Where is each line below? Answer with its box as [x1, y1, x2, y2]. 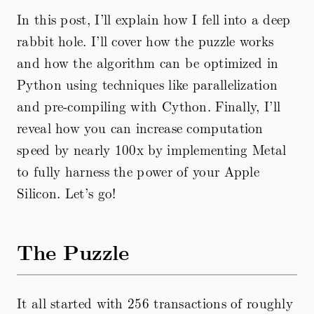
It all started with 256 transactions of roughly [17, 292, 294, 313]
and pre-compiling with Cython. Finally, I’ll [17, 96, 281, 116]
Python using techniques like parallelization [17, 74, 278, 95]
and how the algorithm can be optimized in [17, 53, 279, 73]
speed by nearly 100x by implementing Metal [17, 139, 287, 160]
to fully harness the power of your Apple [17, 161, 259, 182]
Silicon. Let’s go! [17, 183, 116, 203]
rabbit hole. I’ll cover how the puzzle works [17, 31, 274, 51]
